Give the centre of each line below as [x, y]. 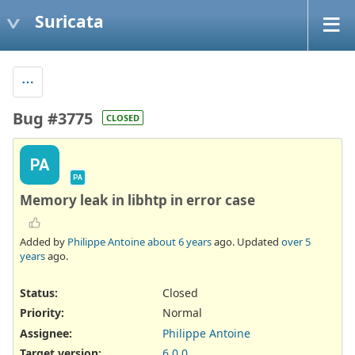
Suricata [69, 21]
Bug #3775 [53, 118]
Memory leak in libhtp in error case [137, 200]
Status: [39, 293]
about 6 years [179, 242]
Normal [182, 313]
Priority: [42, 313]
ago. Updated [246, 242]
